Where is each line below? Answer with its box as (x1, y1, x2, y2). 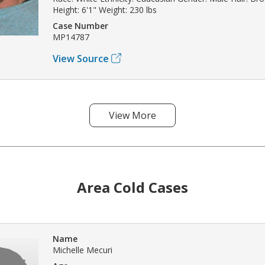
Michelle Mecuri (53, 244, 112, 256)
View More (109, 108, 156, 122)
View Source (53, 51, 109, 65)
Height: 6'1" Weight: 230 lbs (53, 4, 157, 15)
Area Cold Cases (77, 177, 188, 197)
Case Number (53, 20, 108, 31)
